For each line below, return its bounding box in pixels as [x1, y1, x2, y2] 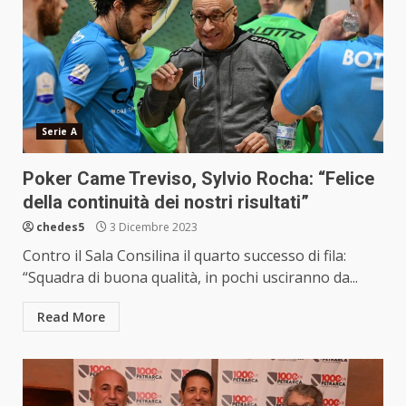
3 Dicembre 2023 [107, 218, 198, 235]
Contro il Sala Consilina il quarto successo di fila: [23, 245, 346, 266]
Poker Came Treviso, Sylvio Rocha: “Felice [23, 167, 374, 189]
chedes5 [36, 218, 84, 235]
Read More [37, 307, 105, 325]
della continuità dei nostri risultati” [23, 190, 309, 213]
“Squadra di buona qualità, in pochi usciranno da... [23, 266, 358, 287]
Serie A [42, 124, 77, 138]
